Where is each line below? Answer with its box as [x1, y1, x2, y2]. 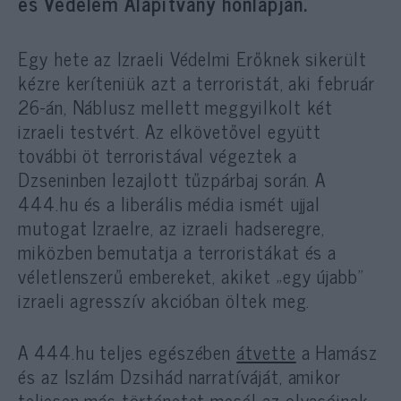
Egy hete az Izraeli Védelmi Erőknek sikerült [18, 42, 367, 73]
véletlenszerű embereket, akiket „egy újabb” [18, 260, 364, 291]
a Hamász [295, 336, 379, 367]
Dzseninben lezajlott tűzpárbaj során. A [18, 163, 327, 194]
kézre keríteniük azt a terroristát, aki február [18, 66, 375, 98]
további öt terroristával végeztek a [18, 139, 297, 170]
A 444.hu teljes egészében [18, 336, 237, 367]
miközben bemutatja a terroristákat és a [18, 235, 337, 267]
